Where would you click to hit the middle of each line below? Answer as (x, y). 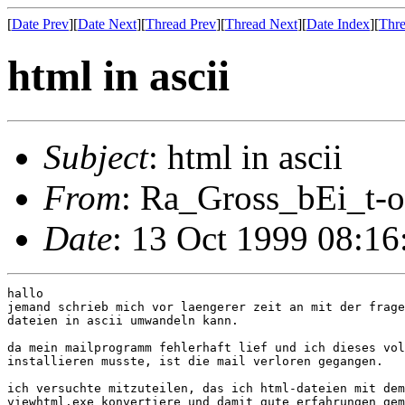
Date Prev (40, 24)
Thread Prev (181, 24)
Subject (96, 156)
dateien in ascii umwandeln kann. (123, 320)
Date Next (107, 24)
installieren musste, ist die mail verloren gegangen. (195, 361)
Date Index (338, 24)
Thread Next (261, 24)
